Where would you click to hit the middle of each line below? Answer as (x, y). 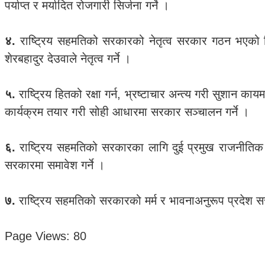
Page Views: (37, 236)
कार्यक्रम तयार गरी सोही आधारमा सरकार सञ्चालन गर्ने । (127, 112)
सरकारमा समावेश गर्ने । (55, 165)
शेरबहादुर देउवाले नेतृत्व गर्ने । (68, 59)
